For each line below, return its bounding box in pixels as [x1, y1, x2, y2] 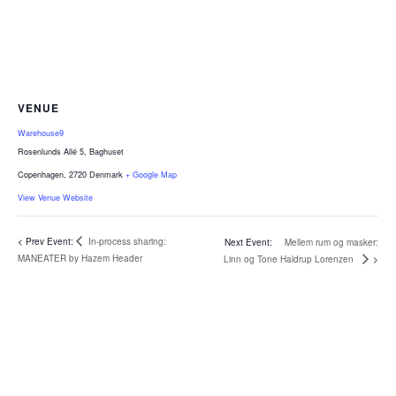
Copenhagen [18, 169, 64, 181]
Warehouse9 [18, 127, 64, 140]
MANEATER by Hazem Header [18, 251, 142, 264]
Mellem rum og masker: [285, 235, 378, 248]
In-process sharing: [86, 234, 166, 247]
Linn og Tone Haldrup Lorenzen [224, 252, 359, 265]
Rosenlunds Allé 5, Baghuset [18, 146, 124, 158]
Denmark [89, 169, 123, 181]
